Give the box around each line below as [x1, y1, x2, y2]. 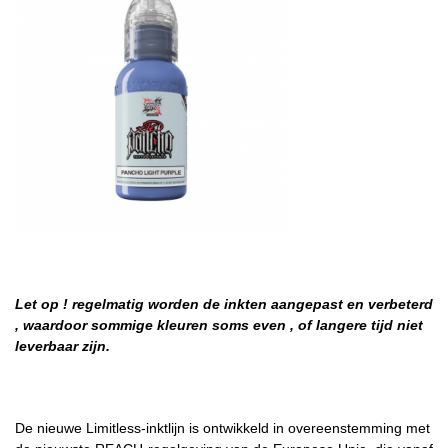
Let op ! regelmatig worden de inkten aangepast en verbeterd [15, 296, 433, 313]
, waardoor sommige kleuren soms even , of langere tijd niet [15, 317, 423, 334]
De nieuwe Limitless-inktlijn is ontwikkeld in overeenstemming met [15, 420, 430, 437]
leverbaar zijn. [15, 338, 110, 355]
